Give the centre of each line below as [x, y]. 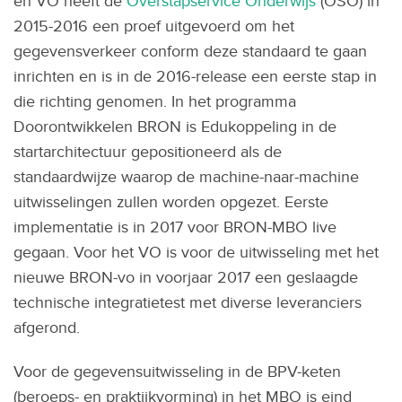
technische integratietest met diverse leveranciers [188, 301]
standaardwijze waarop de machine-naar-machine [186, 176]
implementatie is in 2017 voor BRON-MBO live [175, 226]
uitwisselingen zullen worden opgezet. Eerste [171, 201]
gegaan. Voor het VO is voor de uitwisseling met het [196, 251]
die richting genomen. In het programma [155, 100]
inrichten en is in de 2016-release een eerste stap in [195, 75]
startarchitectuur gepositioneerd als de [148, 151]
